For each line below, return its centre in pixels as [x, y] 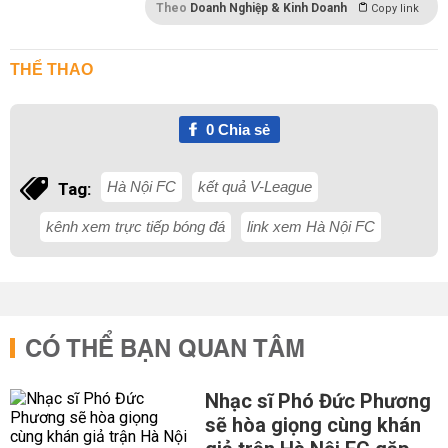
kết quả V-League [255, 186]
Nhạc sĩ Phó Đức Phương [317, 401]
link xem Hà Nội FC [311, 226]
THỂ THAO [51, 69]
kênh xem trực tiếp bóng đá [135, 226]
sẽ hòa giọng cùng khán [312, 425]
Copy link [395, 8]
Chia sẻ [241, 129]
